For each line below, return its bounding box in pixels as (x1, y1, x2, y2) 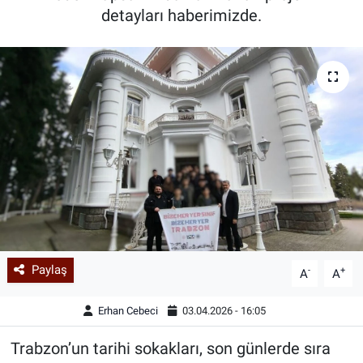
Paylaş (31, 263, 67, 278)
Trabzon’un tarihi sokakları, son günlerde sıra (10, 339, 331, 359)
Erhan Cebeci (98, 305, 159, 317)
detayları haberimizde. (101, 6, 262, 25)
